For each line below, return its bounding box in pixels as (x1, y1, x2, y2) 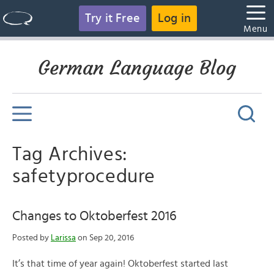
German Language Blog (38, 56, 236, 80)
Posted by (12, 234, 51, 242)
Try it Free (84, 12, 140, 24)
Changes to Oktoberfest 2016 (12, 209, 177, 223)
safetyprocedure (12, 166, 156, 186)
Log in (158, 12, 191, 24)
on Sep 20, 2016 (76, 234, 134, 242)
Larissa (51, 234, 76, 242)
